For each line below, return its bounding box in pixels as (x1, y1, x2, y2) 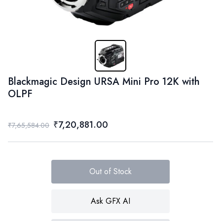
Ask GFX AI (91, 195, 130, 207)
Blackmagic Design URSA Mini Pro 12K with (8, 74, 200, 89)
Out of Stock (89, 165, 132, 177)
